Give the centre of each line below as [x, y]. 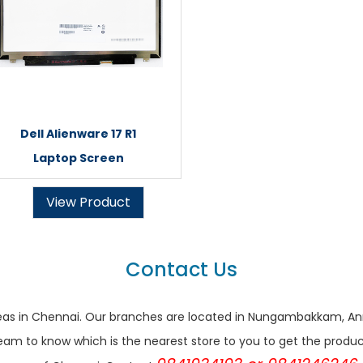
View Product [88, 202]
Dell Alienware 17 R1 [78, 134]
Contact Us [181, 269]
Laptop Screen [78, 158]
